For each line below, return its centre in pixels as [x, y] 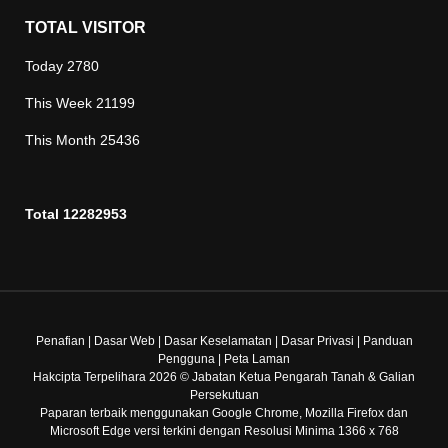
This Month [62, 140]
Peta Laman [257, 359]
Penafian [60, 341]
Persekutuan [224, 395]
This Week [60, 103]
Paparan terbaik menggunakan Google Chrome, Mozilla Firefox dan [224, 413]
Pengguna [186, 359]
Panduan [387, 341]
